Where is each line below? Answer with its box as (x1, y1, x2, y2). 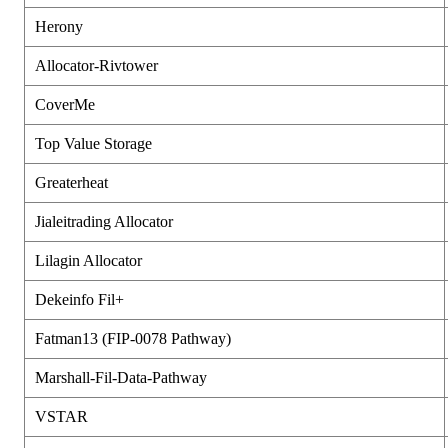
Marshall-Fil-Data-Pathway (35, 368, 207, 386)
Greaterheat (35, 173, 108, 191)
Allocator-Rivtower (35, 56, 158, 74)
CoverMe (35, 95, 95, 113)
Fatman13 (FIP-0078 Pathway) (35, 329, 231, 347)
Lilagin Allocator (35, 251, 142, 269)
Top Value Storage (35, 134, 152, 152)
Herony (35, 17, 83, 35)
